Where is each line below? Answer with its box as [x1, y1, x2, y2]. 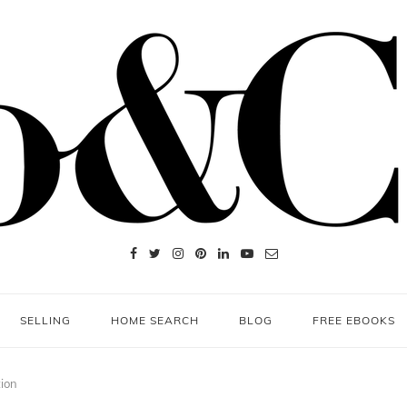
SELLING [20, 313, 71, 327]
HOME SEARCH [111, 313, 199, 327]
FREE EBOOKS [313, 313, 395, 327]
